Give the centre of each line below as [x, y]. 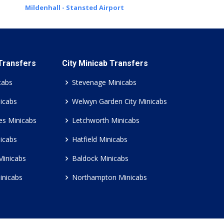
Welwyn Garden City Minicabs [119, 101]
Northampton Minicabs [109, 177]
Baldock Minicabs [100, 158]
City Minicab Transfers [105, 63]
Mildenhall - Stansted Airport [74, 7]
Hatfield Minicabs [100, 139]
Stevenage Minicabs [104, 82]
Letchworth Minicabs [106, 120]
